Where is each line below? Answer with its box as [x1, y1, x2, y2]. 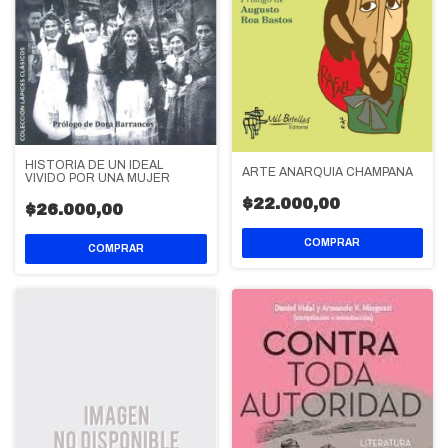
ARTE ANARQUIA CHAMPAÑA [241, 165, 413, 180]
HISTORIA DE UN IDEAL [25, 157, 163, 172]
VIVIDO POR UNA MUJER [25, 170, 170, 185]
